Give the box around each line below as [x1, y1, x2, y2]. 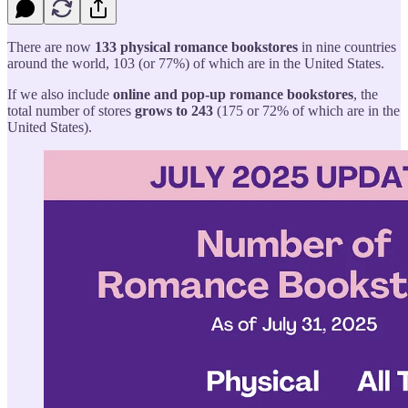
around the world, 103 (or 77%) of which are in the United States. [7, 55, 384, 71]
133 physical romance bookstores [95, 38, 298, 55]
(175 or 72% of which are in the [217, 102, 400, 118]
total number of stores [7, 102, 135, 118]
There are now [7, 38, 95, 55]
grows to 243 [135, 102, 217, 118]
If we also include [7, 86, 113, 102]
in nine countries [298, 38, 396, 55]
